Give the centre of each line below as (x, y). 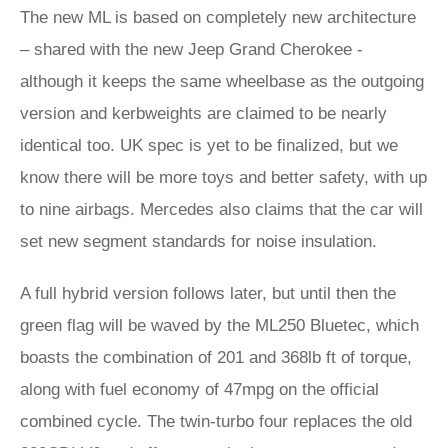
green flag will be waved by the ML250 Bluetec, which (219, 325)
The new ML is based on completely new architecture (218, 17)
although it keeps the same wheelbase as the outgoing (222, 81)
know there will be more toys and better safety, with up (223, 177)
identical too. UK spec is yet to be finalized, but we (209, 145)
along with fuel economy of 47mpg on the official (199, 389)
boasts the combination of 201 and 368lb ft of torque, (216, 357)
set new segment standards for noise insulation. (201, 241)
